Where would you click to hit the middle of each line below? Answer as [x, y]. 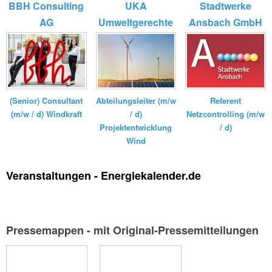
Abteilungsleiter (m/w [136, 100]
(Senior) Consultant [46, 100]
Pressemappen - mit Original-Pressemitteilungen [132, 230]
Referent [226, 100]
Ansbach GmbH [226, 22]
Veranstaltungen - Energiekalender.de [104, 175]
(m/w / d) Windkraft [46, 114]
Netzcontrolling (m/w [226, 114]
